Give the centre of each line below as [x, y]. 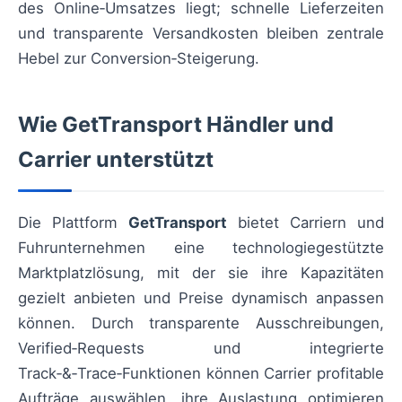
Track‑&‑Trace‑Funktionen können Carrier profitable [201, 374]
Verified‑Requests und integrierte [201, 349]
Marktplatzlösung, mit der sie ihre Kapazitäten [201, 273]
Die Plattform [73, 223]
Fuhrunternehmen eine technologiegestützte [201, 248]
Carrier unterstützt [116, 160]
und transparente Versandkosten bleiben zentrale [201, 34]
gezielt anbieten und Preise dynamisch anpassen [201, 298]
